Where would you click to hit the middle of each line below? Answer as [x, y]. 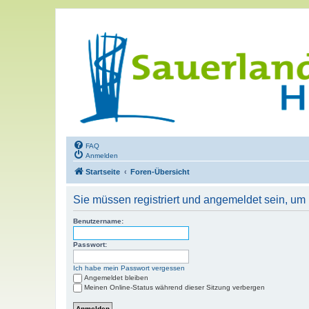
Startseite [103, 172]
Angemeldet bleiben [116, 278]
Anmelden [102, 156]
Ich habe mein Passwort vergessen [129, 268]
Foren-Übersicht [160, 172]
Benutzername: [98, 221]
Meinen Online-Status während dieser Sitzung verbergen [175, 287]
